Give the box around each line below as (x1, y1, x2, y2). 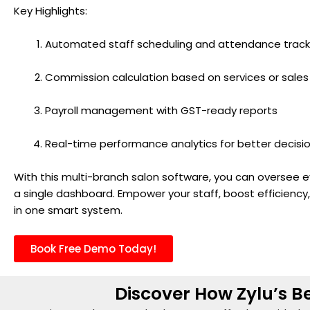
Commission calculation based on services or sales (45, 69, 309, 84)
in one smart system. (14, 202, 122, 217)
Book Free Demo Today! (30, 241, 156, 256)
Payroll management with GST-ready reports (45, 102, 277, 118)
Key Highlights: (14, 3, 87, 18)
